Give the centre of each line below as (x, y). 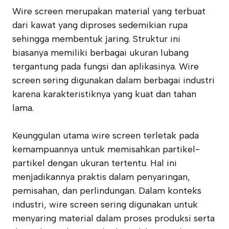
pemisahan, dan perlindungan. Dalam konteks (107, 191)
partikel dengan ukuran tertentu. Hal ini (95, 163)
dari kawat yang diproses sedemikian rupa (100, 25)
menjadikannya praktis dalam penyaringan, (101, 177)
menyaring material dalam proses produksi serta (113, 218)
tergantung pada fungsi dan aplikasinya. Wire (106, 66)
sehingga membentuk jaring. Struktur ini (96, 39)
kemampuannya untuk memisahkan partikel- (106, 149)
